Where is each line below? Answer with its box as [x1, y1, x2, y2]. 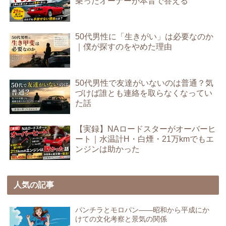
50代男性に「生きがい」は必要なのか [75, 32, 214, 41]
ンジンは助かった [75, 144, 140, 153]
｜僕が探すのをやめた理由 [75, 42, 173, 51]
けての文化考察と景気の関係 [75, 214, 167, 223]
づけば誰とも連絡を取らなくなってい [75, 88, 213, 97]
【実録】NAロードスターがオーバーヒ [75, 124, 216, 133]
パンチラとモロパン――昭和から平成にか [75, 205, 210, 214]
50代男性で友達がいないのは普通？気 [75, 78, 214, 87]
